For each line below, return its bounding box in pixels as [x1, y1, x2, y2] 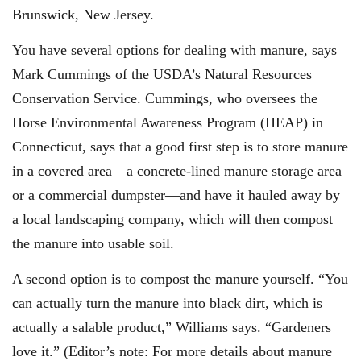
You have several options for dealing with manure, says [12, 41, 337, 58]
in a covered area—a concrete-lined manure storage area [12, 162, 342, 179]
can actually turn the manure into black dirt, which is [12, 295, 322, 312]
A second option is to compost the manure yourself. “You [12, 271, 348, 288]
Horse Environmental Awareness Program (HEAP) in [12, 114, 323, 131]
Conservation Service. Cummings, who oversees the [12, 89, 317, 106]
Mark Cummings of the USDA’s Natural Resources [12, 65, 312, 82]
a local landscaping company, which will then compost [12, 210, 333, 227]
